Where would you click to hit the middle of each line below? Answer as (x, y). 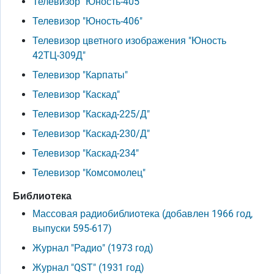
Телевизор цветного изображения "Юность (129, 41)
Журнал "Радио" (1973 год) (93, 248)
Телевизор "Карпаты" (80, 75)
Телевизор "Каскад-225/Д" (91, 114)
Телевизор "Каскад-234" (86, 153)
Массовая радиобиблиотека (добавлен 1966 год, (143, 214)
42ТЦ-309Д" (59, 55)
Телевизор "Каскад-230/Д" (91, 134)
